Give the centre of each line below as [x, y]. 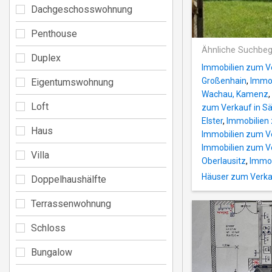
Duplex [46, 58]
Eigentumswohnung [72, 82]
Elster [212, 121]
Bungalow [52, 252]
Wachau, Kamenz [235, 94]
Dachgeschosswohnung [82, 9]
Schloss [48, 228]
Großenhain [224, 81]
